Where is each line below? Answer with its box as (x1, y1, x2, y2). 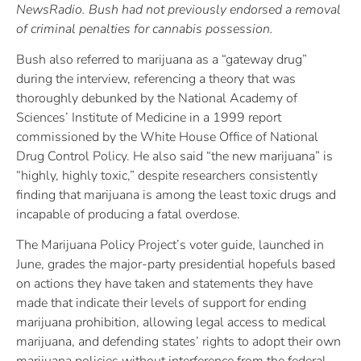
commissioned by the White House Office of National (16, 128, 318, 147)
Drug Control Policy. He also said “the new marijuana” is (16, 147, 333, 166)
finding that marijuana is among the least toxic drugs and (16, 186, 336, 205)
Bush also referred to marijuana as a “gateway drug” (16, 51, 307, 69)
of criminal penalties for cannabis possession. (16, 19, 273, 38)
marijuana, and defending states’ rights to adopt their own (16, 333, 341, 351)
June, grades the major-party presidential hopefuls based (16, 255, 335, 274)
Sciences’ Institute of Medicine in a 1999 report (16, 109, 281, 127)
